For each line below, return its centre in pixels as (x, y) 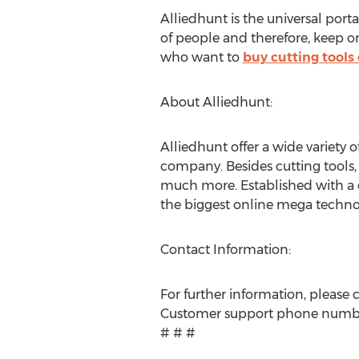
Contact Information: (225, 250)
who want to (201, 57)
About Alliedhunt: (216, 102)
